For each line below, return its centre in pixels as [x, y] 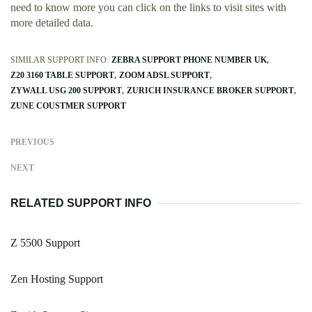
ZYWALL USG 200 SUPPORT [66, 91]
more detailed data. [52, 23]
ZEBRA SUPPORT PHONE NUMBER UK [189, 60]
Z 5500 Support [45, 243]
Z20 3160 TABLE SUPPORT [62, 76]
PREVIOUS [32, 142]
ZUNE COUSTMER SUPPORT [68, 106]
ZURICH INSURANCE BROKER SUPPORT [210, 91]
